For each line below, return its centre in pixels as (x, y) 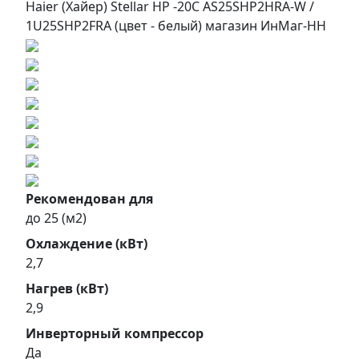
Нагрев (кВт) (67, 288)
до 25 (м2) (56, 218)
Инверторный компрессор (115, 333)
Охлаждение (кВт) (87, 243)
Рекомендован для (89, 198)
